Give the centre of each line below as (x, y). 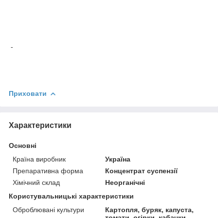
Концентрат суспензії (142, 171)
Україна (118, 159)
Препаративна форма (48, 171)
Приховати (28, 93)
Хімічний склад (36, 182)
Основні (23, 145)
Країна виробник (39, 159)
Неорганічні (125, 182)
